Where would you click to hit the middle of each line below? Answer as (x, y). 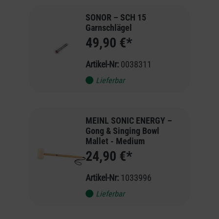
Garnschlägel (109, 27)
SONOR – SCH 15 (116, 17)
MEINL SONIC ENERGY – (129, 120)
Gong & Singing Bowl (122, 131)
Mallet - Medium (115, 141)
